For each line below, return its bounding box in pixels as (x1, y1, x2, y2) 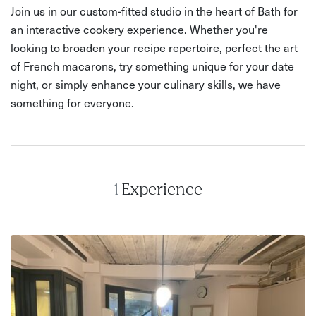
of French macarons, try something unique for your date (11, 57, 294, 74)
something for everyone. (11, 94, 134, 111)
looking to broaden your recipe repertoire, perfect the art (11, 39, 298, 56)
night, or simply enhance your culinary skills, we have (11, 75, 281, 92)
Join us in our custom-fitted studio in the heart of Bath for (11, 2, 298, 19)
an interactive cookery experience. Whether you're (11, 20, 268, 37)
